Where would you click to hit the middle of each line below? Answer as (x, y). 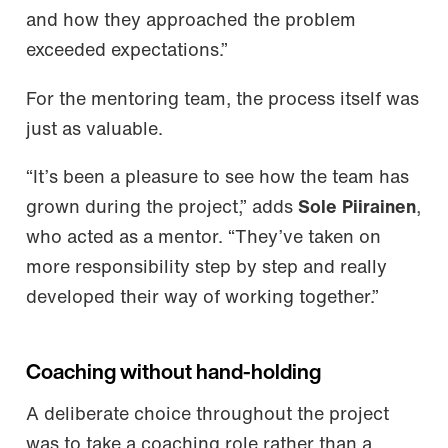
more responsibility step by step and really (206, 269)
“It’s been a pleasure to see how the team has (217, 179)
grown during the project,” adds (162, 209)
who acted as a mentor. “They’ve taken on (203, 239)
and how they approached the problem (191, 22)
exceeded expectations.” (127, 52)
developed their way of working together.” (202, 299)
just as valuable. (94, 130)
